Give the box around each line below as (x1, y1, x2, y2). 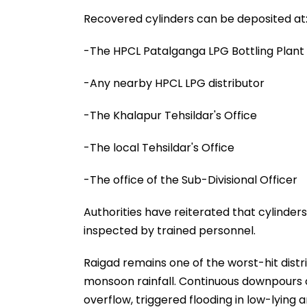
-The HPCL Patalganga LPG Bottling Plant (84, 42, 304, 59)
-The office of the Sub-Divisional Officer (84, 171, 297, 188)
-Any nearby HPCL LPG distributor (84, 75, 265, 91)
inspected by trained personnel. (84, 222, 256, 238)
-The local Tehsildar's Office (84, 139, 234, 156)
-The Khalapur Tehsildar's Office (84, 107, 257, 123)
